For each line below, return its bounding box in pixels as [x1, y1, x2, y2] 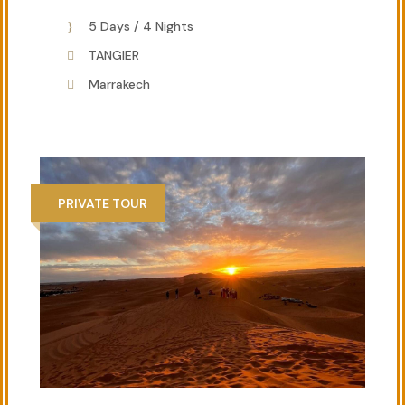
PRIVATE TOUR [58, 195, 147, 212]
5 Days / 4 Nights [89, 18, 193, 35]
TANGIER [89, 47, 139, 64]
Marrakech [89, 76, 150, 93]
